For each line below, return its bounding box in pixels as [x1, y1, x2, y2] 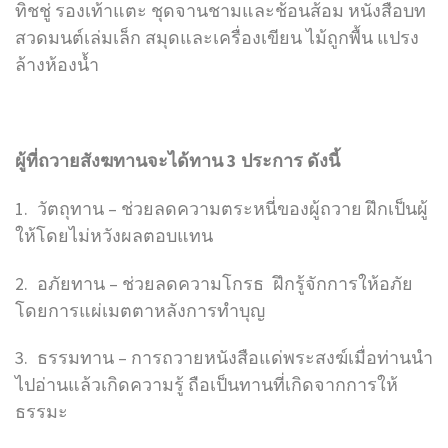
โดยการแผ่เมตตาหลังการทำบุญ [15, 298, 265, 322]
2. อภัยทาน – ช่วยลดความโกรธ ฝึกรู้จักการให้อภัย [15, 271, 413, 295]
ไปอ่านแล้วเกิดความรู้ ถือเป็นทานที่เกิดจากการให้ [15, 373, 398, 397]
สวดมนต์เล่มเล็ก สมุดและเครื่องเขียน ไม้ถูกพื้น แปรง [15, 26, 419, 50]
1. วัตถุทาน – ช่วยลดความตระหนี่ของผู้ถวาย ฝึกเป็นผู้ [15, 196, 428, 220]
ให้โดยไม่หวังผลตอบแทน [15, 223, 213, 247]
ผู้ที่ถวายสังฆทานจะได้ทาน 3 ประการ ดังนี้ [15, 149, 340, 173]
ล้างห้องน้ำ [15, 53, 99, 77]
